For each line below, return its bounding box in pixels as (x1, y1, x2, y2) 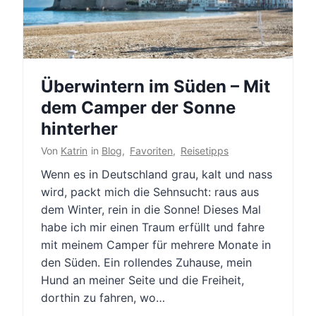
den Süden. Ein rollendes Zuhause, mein (41, 255, 252, 270)
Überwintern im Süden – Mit (41, 76, 270, 97)
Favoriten (130, 145, 173, 157)
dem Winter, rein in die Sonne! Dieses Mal (41, 202, 261, 217)
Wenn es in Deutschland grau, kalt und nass (41, 167, 272, 182)
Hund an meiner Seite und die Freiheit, (41, 273, 244, 288)
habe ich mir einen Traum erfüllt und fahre (41, 220, 265, 235)
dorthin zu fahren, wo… (41, 291, 165, 305)
